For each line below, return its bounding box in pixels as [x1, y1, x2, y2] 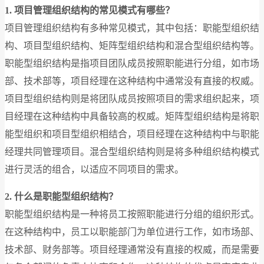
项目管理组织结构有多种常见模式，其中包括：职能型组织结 [5, 22, 259, 33]
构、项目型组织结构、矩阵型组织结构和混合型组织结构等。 [5, 40, 259, 51]
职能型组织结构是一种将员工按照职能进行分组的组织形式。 [5, 209, 259, 219]
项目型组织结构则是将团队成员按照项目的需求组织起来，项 [5, 93, 259, 104]
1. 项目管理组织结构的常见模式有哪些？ [5, 5, 174, 15]
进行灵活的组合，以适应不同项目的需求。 [5, 164, 184, 174]
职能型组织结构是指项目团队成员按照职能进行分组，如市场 [5, 58, 259, 68]
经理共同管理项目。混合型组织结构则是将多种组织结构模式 [5, 146, 259, 157]
